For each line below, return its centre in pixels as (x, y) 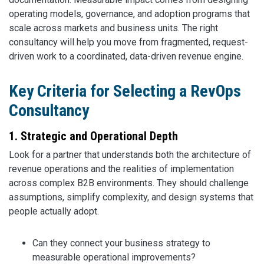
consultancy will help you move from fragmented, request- (128, 42)
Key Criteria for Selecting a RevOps (125, 91)
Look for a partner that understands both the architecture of (130, 155)
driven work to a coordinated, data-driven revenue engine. (126, 57)
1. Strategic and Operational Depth (93, 136)
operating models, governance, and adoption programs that (129, 14)
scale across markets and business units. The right (113, 28)
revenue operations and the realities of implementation (121, 169)
